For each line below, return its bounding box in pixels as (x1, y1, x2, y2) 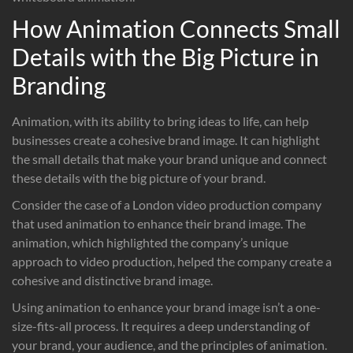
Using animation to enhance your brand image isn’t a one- (12, 299, 321, 314)
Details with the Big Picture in (12, 42, 319, 71)
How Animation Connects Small (12, 13, 340, 43)
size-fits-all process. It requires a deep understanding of (12, 318, 310, 333)
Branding (12, 70, 106, 99)
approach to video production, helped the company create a (12, 253, 332, 269)
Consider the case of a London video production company (12, 196, 321, 212)
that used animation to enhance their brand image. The (12, 215, 306, 231)
